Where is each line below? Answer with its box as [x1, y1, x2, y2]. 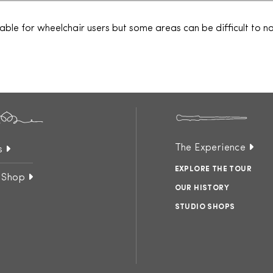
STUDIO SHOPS [174, 204, 235, 211]
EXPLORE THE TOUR [174, 166, 252, 173]
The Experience [174, 143, 246, 153]
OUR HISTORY [174, 185, 229, 192]
